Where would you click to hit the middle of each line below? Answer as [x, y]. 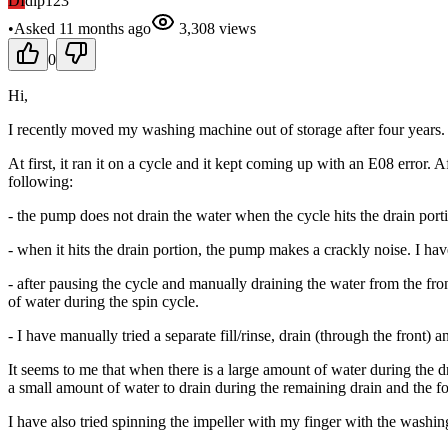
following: [40, 181]
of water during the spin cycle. [103, 301]
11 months [91, 28]
